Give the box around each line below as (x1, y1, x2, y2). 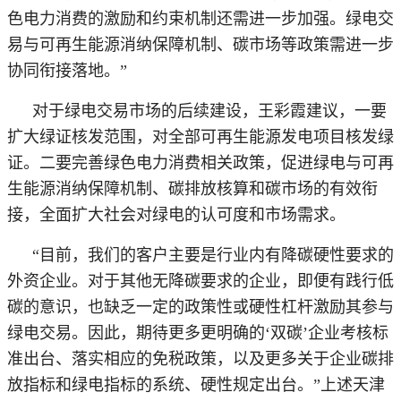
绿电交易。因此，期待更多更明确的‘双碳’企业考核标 (7, 323, 388, 342)
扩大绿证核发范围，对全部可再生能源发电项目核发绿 (7, 127, 394, 146)
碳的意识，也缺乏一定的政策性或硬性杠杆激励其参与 (7, 297, 394, 316)
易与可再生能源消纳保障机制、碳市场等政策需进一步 (7, 35, 394, 54)
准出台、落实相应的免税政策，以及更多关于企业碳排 (7, 349, 394, 368)
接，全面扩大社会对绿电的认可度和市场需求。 (7, 205, 346, 224)
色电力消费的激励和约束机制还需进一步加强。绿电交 (7, 9, 394, 28)
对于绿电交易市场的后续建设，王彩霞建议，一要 (32, 101, 387, 120)
